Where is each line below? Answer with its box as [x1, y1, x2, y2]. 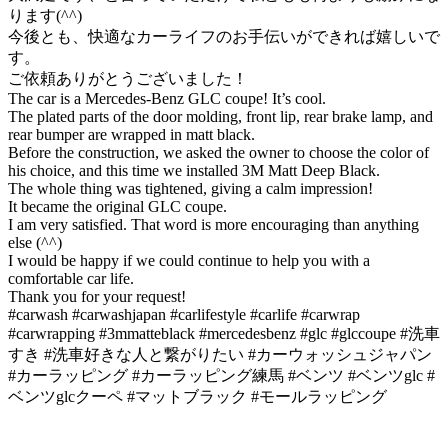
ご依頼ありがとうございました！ [8, 70, 248, 88]
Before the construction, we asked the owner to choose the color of [8, 144, 429, 162]
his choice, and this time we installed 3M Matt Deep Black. [8, 162, 380, 180]
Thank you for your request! [8, 288, 186, 306]
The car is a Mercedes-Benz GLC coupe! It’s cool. [8, 90, 326, 108]
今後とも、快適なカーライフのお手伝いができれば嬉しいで [8, 28, 440, 46]
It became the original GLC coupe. [8, 198, 227, 216]
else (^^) [8, 234, 62, 252]
